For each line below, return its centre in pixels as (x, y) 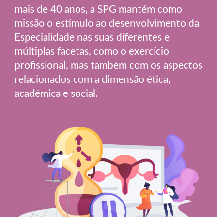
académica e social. (56, 93)
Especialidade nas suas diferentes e (92, 37)
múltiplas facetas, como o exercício (92, 51)
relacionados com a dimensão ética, (93, 79)
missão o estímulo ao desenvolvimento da (107, 23)
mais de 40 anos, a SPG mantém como (98, 9)
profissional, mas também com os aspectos (108, 65)
